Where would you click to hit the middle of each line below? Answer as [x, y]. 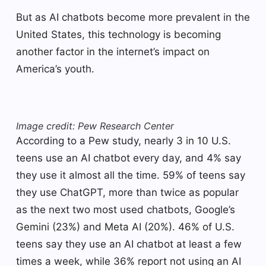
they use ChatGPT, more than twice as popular [127, 192]
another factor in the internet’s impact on [113, 51]
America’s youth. [55, 69]
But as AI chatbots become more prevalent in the [133, 17]
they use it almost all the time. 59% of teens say [131, 175]
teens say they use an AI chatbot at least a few [129, 244]
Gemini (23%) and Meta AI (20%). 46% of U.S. [125, 227]
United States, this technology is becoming [118, 34]
